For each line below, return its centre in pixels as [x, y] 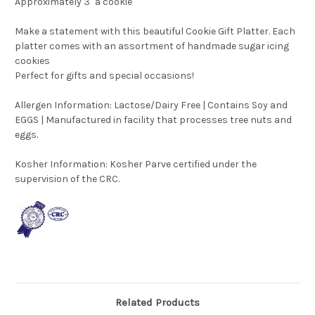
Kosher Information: [61, 165]
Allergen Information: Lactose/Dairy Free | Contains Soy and [151, 105]
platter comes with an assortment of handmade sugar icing [152, 46]
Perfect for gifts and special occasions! [105, 76]
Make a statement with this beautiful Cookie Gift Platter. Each [155, 32]
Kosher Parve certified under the [182, 165]
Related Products [157, 303]
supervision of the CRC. [67, 179]
